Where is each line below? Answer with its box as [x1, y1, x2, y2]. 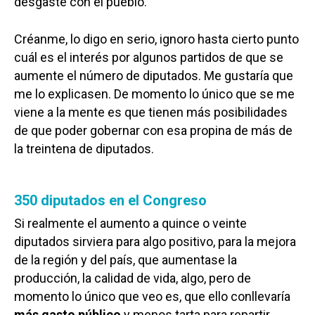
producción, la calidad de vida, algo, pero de [14, 271, 251, 286]
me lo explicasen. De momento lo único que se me [14, 86, 295, 102]
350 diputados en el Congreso [14, 192, 207, 210]
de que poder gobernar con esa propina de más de [14, 123, 292, 139]
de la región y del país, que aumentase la [14, 252, 237, 268]
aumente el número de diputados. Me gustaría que [14, 68, 293, 84]
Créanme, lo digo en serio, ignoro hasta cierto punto [14, 32, 299, 47]
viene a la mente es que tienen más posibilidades [14, 105, 288, 120]
